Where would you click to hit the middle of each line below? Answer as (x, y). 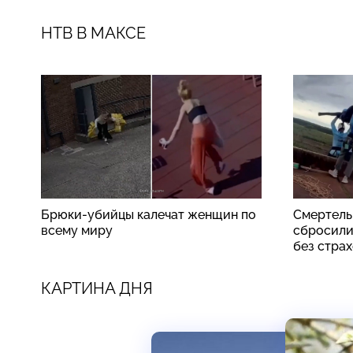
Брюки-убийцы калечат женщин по (149, 214)
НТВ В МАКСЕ (93, 33)
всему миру (77, 230)
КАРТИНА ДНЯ (97, 288)
